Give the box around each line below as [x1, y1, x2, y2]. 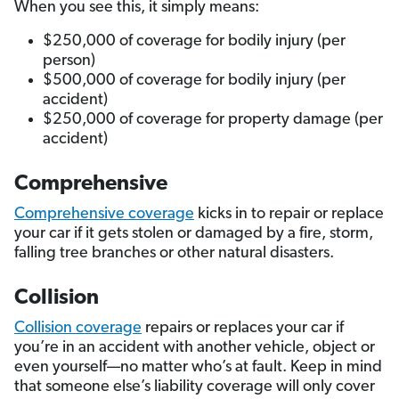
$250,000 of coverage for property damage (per [43, 111, 383, 129]
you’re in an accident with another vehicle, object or [14, 339, 375, 357]
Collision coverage [14, 320, 142, 338]
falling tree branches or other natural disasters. [14, 245, 334, 263]
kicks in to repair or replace [194, 206, 384, 224]
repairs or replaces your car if [142, 320, 344, 338]
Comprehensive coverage [14, 206, 194, 224]
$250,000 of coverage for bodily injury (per [43, 33, 346, 51]
